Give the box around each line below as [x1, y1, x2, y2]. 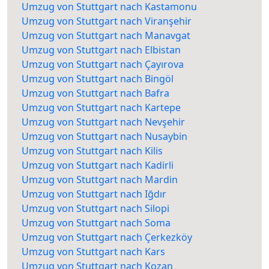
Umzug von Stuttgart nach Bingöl [22, 72, 174, 86]
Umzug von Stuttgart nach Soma [22, 216, 171, 230]
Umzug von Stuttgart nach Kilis [22, 144, 163, 158]
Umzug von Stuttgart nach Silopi [22, 202, 169, 216]
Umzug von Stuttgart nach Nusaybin [22, 130, 187, 144]
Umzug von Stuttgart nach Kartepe [22, 101, 181, 115]
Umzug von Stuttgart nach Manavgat [22, 29, 190, 43]
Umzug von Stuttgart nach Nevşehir [22, 115, 185, 129]
